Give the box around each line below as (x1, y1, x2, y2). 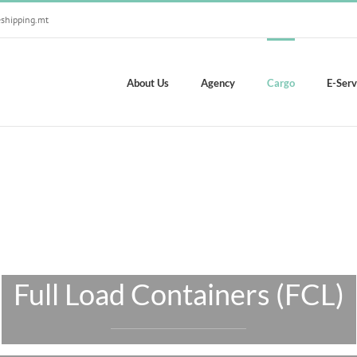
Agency (201, 76, 235, 89)
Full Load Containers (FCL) (13, 277, 344, 312)
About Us (127, 76, 169, 89)
